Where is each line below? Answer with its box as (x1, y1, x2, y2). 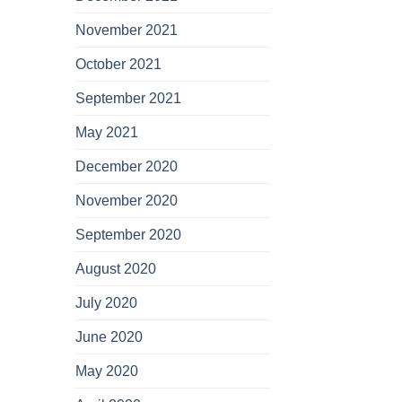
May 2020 (74, 363, 138, 380)
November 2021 (74, 22, 178, 39)
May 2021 (74, 125, 138, 141)
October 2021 (74, 57, 162, 73)
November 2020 (74, 193, 178, 209)
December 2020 (74, 159, 178, 175)
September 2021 (74, 91, 181, 107)
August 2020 (74, 261, 156, 277)
